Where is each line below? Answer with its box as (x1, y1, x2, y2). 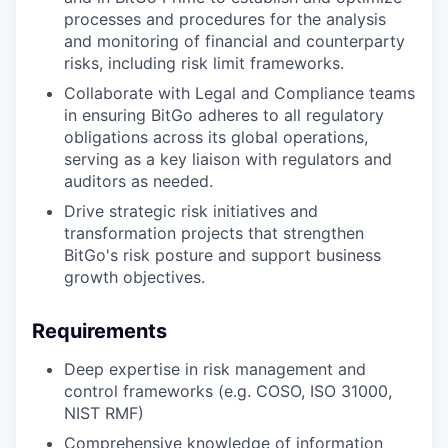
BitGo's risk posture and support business (64, 245, 381, 265)
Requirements (32, 319, 167, 343)
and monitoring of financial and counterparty (64, 31, 405, 51)
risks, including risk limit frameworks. (64, 53, 344, 73)
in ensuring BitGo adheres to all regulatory (64, 105, 384, 125)
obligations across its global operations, (64, 127, 368, 147)
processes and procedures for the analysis (64, 9, 386, 29)
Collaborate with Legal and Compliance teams (64, 83, 415, 103)
